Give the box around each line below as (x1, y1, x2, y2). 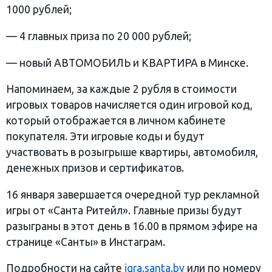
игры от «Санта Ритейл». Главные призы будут (6, 204, 242, 216)
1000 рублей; (6, 4, 72, 16)
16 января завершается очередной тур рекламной (6, 188, 259, 200)
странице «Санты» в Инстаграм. (6, 236, 165, 248)
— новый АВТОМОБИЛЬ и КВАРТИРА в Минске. (6, 56, 248, 69)
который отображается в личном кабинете (6, 115, 226, 127)
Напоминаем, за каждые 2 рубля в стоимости (6, 83, 237, 95)
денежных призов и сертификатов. (6, 162, 184, 174)
